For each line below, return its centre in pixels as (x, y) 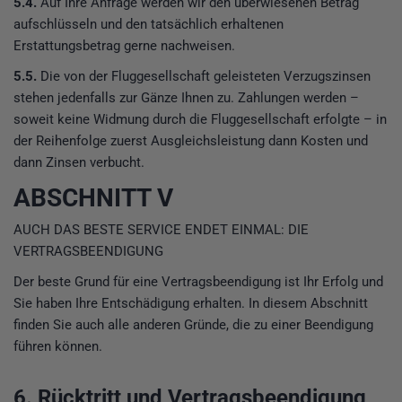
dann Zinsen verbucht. (79, 162)
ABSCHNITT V (93, 197)
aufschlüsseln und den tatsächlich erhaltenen (149, 24)
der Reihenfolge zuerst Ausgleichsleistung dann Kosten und (191, 140)
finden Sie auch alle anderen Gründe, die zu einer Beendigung (193, 325)
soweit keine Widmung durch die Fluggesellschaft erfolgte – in (200, 119)
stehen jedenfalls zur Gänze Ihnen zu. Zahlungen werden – (186, 97)
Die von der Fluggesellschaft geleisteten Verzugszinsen (204, 76)
